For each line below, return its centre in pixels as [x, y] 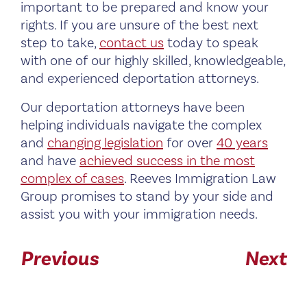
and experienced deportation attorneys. [140, 78]
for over [190, 143]
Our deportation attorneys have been [133, 107]
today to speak [211, 43]
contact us [132, 43]
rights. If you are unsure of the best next [139, 25]
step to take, [60, 43]
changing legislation [105, 143]
